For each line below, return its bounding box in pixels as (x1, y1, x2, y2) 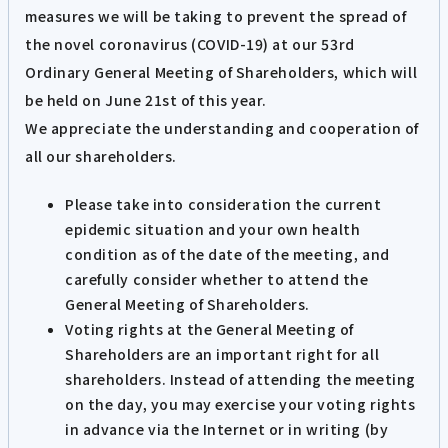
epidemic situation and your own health (65, 219, 361, 240)
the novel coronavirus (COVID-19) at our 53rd (25, 33, 355, 54)
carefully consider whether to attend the (65, 269, 369, 290)
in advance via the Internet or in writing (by (65, 419, 389, 440)
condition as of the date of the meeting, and (65, 244, 390, 265)
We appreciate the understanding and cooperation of (25, 117, 419, 138)
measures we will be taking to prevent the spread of (25, 5, 407, 26)
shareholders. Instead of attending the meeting (65, 369, 416, 390)
